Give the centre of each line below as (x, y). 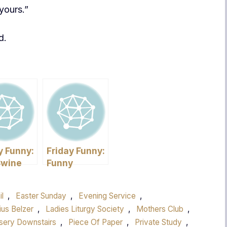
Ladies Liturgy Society (85, 209)
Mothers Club (160, 209)
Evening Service (107, 196)
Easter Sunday (41, 196)
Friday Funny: (76, 150)
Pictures (65, 175)
